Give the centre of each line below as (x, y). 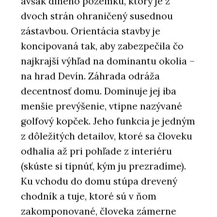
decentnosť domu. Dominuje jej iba (99, 91)
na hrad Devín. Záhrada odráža (90, 76)
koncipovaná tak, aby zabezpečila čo (102, 46)
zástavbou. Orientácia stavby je (91, 31)
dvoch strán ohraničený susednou (97, 16)
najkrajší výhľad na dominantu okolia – (108, 61)
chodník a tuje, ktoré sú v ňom (89, 196)
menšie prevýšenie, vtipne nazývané (101, 106)
